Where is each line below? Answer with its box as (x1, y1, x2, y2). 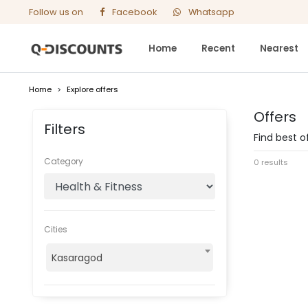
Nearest (260, 41, 299, 55)
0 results (253, 157, 288, 168)
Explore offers (67, 84, 118, 96)
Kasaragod (52, 250, 103, 265)
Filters (44, 120, 85, 140)
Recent (201, 41, 236, 55)
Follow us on (29, 6, 83, 18)
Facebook (112, 6, 157, 18)
